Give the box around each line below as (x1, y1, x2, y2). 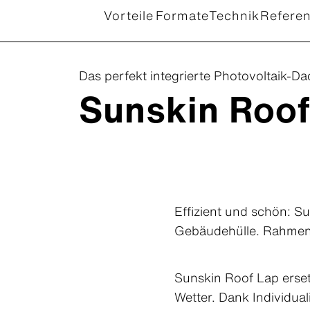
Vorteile (104, 6, 154, 24)
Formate (155, 6, 209, 24)
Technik (209, 6, 259, 24)
